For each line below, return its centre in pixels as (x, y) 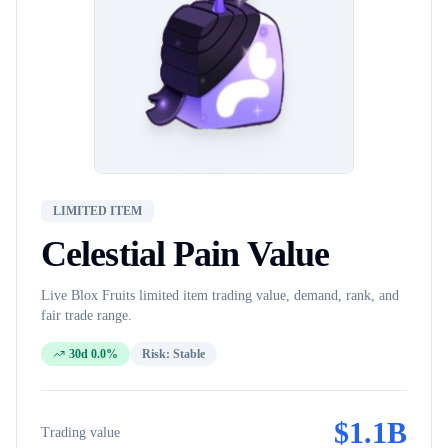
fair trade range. (86, 315)
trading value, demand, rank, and (303, 295)
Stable (189, 354)
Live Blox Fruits (90, 295)
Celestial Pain (140, 254)
